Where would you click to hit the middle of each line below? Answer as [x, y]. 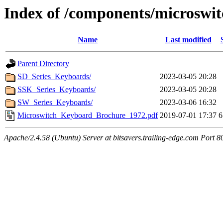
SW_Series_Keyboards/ [55, 103]
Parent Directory [43, 64]
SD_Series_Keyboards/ [54, 77]
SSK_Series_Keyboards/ [56, 90]
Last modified [188, 40]
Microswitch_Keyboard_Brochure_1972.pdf [88, 115]
